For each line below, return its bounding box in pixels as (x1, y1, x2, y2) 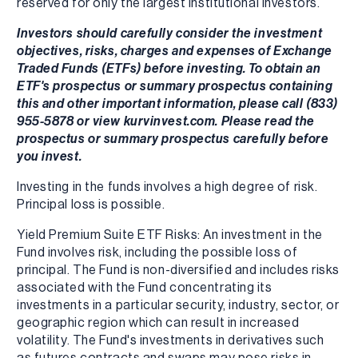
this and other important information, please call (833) (17, 95, 338, 112)
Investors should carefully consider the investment (17, 25, 323, 42)
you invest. (17, 148, 85, 165)
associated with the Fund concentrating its (17, 279, 272, 296)
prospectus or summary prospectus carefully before (17, 130, 329, 147)
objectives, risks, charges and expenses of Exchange (17, 42, 332, 59)
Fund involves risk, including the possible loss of (17, 244, 298, 261)
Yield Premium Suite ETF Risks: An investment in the (17, 226, 323, 243)
